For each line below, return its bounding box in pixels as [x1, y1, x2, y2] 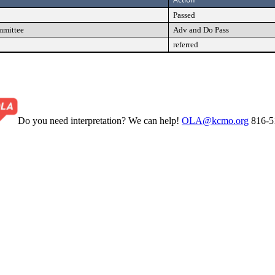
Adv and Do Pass [173, 25, 229, 34]
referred [173, 40, 198, 49]
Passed [173, 10, 195, 20]
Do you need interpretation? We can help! [18, 115, 182, 126]
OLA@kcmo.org [182, 115, 249, 126]
